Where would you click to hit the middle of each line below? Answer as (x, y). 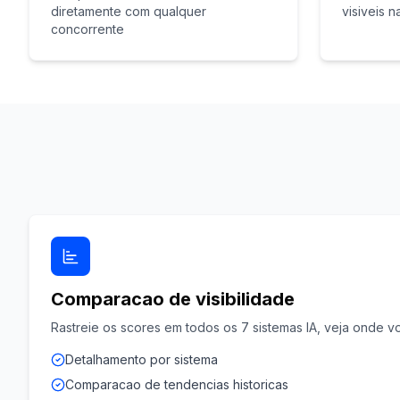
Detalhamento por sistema (142, 359)
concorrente (87, 29)
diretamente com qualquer (129, 11)
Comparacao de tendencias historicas (177, 384)
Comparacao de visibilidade (173, 299)
